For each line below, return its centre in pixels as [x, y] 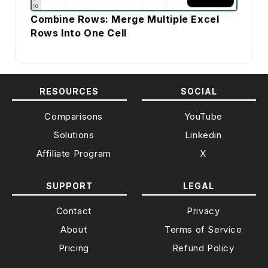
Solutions [74, 135]
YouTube [203, 117]
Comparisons [74, 117]
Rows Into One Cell [79, 33]
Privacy [203, 211]
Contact [74, 211]
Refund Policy [203, 248]
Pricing [74, 248]
